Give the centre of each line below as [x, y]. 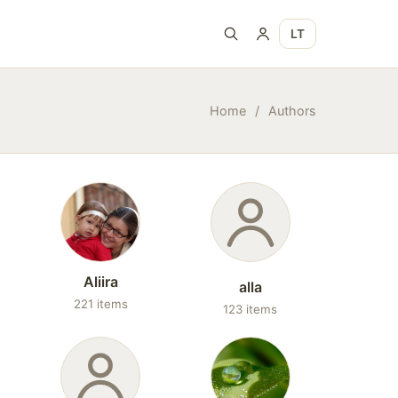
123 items [251, 309]
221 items [100, 304]
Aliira [100, 282]
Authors [292, 111]
